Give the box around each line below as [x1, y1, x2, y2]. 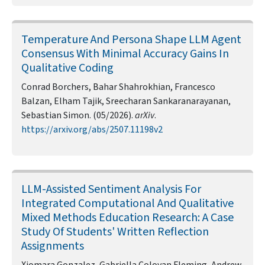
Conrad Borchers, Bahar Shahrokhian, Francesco [21, 80, 215, 94]
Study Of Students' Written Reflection [21, 224, 209, 241]
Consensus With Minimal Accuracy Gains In [21, 46, 229, 63]
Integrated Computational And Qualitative [21, 195, 234, 212]
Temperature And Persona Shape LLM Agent [21, 31, 241, 49]
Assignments [21, 238, 84, 255]
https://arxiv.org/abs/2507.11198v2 [21, 123, 163, 137]
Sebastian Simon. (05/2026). [21, 109, 135, 122]
